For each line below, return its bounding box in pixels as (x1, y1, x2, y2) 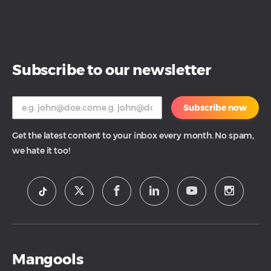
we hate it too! (12, 145, 70, 156)
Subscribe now (183, 102, 247, 113)
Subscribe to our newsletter (12, 60, 211, 79)
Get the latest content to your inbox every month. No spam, (12, 129, 255, 141)
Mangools (12, 250, 83, 268)
